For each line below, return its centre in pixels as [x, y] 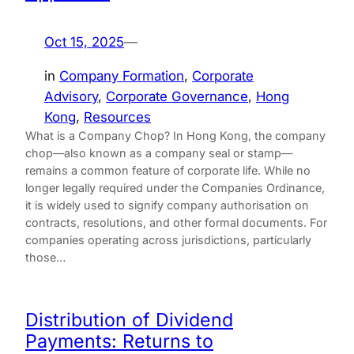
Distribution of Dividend [129, 320]
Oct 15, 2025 [84, 41]
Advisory [71, 96]
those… [45, 257]
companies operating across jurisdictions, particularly [168, 239]
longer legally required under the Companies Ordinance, [175, 187]
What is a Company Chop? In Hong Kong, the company [175, 135]
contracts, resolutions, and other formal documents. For [176, 222]
